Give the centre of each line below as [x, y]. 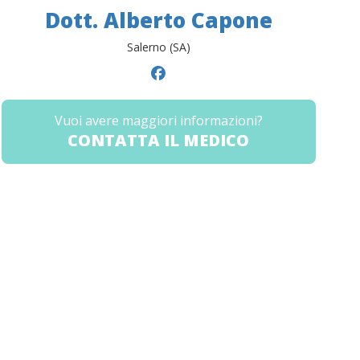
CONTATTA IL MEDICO [159, 141]
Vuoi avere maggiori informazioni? [158, 121]
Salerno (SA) [158, 47]
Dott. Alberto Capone [158, 20]
